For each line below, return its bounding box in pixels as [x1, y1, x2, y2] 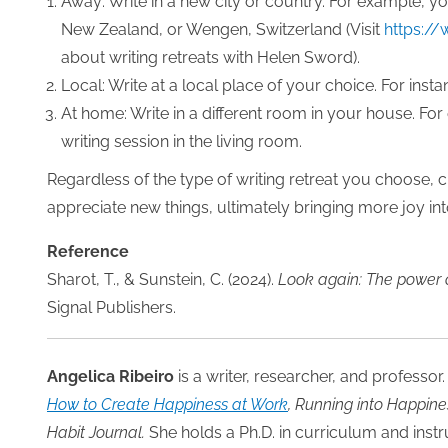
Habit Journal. [47, 423, 145, 443]
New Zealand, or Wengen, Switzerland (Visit [61, 20, 385, 40]
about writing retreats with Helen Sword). [61, 48, 361, 68]
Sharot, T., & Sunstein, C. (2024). [47, 270, 278, 290]
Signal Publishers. [47, 298, 176, 318]
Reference [47, 242, 129, 262]
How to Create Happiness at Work [47, 395, 288, 415]
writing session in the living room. [61, 132, 303, 152]
